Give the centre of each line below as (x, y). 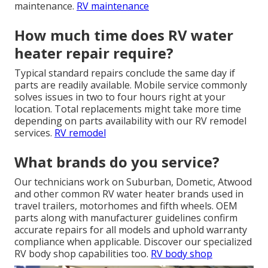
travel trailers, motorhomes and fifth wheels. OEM (126, 205)
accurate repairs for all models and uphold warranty (131, 229)
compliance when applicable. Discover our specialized (133, 241)
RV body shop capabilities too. (83, 253)
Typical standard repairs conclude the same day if (125, 73)
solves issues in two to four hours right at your (120, 97)
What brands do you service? (117, 162)
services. (34, 133)
